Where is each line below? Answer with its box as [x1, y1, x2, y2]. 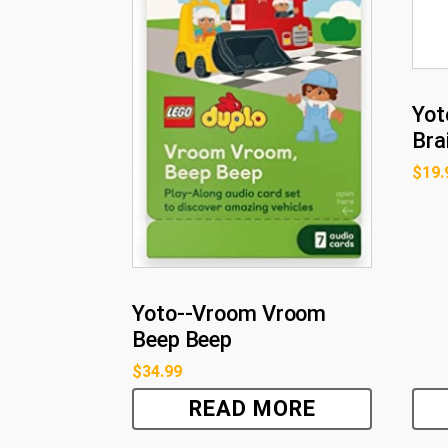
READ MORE [188, 395, 316, 421]
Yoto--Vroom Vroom [132, 300, 327, 326]
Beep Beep [132, 326, 233, 352]
